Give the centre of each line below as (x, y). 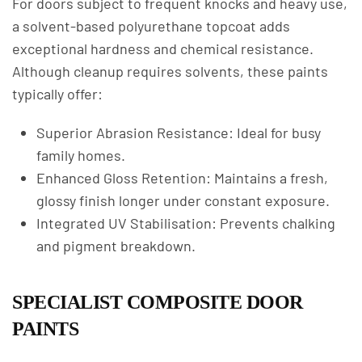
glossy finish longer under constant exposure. (183, 200)
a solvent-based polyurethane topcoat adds (151, 26)
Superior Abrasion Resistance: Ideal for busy (179, 133)
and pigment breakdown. (116, 246)
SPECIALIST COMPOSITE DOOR (158, 302)
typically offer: (57, 94)
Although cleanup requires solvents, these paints (170, 71)
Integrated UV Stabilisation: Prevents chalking (186, 223)
